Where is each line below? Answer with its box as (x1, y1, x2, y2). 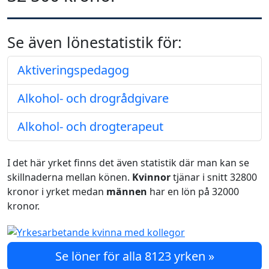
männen (106, 185, 147, 198)
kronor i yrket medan (7, 185, 106, 198)
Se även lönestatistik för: (7, 32, 182, 52)
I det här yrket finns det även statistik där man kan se (7, 156, 249, 169)
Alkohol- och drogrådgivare (17, 90, 169, 106)
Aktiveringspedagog (17, 62, 129, 78)
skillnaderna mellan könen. (7, 171, 132, 184)
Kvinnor (132, 171, 171, 184)
